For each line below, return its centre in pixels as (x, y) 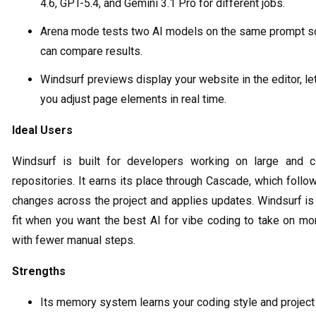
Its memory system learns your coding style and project (177, 302)
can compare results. (91, 51)
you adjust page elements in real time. (133, 99)
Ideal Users (42, 130)
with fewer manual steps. (74, 240)
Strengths (39, 271)
